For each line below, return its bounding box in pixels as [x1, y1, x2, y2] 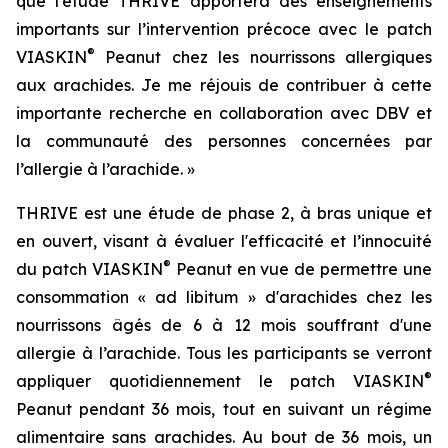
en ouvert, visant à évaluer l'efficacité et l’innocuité [16, 231, 432, 251]
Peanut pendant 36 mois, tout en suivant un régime [16, 399, 432, 419]
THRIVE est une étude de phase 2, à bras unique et [16, 203, 432, 223]
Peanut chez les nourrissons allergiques [95, 47, 432, 67]
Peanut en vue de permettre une [170, 259, 432, 279]
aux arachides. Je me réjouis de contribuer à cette [16, 75, 432, 95]
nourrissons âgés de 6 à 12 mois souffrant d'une [16, 315, 432, 335]
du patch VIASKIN [16, 259, 163, 279]
